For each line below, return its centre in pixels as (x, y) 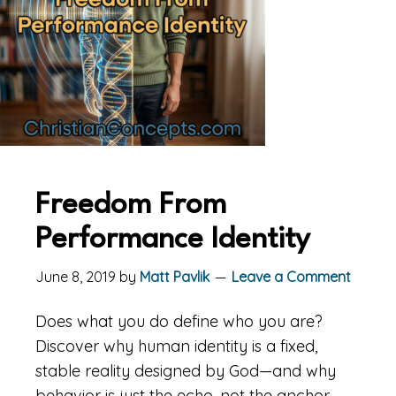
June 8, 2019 (76, 276)
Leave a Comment (291, 276)
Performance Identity (173, 240)
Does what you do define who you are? (179, 321)
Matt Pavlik (175, 276)
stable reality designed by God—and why (186, 370)
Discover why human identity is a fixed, (176, 346)
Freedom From (131, 205)
